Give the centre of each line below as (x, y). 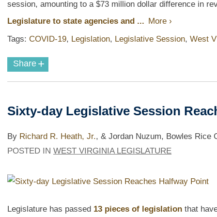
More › (160, 21)
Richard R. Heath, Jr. (58, 136)
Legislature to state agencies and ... (77, 21)
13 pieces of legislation (138, 209)
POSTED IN (30, 151)
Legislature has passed (50, 209)
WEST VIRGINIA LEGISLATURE (112, 151)
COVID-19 (48, 39)
